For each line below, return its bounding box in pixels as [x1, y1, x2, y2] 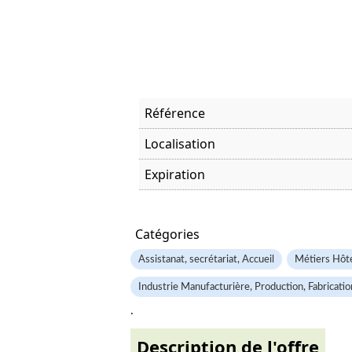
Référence [145, 104, 205, 122]
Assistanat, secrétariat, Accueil [138, 255, 274, 264]
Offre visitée [145, 196, 198, 210]
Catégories [135, 225, 200, 243]
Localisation [145, 135, 215, 152]
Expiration [145, 166, 205, 183]
